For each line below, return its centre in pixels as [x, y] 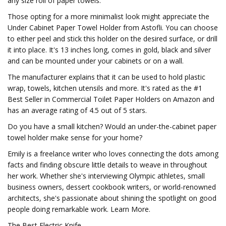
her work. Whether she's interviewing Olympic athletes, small [106, 176]
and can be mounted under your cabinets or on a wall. [96, 61]
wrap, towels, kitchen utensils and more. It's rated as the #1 [105, 88]
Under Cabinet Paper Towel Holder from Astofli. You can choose [113, 27]
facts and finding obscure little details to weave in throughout [107, 165]
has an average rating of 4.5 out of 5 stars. [77, 110]
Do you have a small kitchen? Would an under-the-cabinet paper [112, 126]
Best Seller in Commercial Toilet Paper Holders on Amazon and [111, 99]
